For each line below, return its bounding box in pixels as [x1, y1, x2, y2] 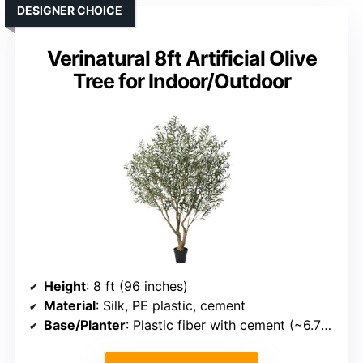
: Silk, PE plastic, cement [96, 297, 246, 314]
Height [44, 278, 86, 295]
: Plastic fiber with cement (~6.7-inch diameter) [126, 317, 321, 334]
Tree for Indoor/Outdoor [72, 69, 291, 94]
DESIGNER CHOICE [17, 3, 122, 18]
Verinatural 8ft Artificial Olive [46, 46, 317, 71]
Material [44, 297, 96, 314]
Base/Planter [44, 317, 126, 334]
